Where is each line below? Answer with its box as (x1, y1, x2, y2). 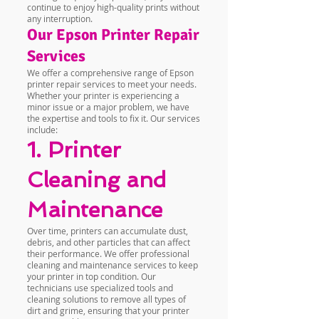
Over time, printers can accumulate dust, (27, 225, 188, 236)
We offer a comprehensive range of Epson (27, 67, 194, 78)
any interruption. (27, 13, 93, 24)
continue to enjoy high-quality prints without (27, 1, 199, 13)
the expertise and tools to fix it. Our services (27, 113, 200, 124)
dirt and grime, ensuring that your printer (27, 305, 189, 316)
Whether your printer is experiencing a (27, 90, 179, 101)
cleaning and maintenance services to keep (27, 259, 198, 271)
